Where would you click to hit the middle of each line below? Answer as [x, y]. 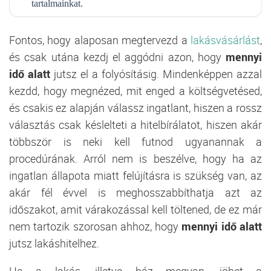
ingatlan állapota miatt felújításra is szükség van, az [135, 175]
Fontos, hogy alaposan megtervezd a [100, 40]
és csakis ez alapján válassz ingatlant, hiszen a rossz [135, 107]
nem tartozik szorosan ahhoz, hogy [96, 226]
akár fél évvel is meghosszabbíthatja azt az [135, 192]
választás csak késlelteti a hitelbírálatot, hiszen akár [135, 124]
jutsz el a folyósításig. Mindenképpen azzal [156, 73]
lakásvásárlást [225, 40]
